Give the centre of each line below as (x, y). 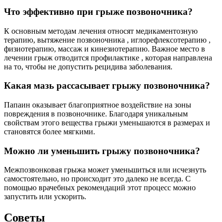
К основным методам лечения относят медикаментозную (101, 31)
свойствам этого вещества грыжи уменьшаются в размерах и (107, 123)
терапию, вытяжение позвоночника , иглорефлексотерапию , (107, 40)
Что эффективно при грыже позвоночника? (98, 11)
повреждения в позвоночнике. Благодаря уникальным (96, 114)
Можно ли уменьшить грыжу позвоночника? (102, 151)
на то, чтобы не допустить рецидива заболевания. (88, 66)
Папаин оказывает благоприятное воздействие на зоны (98, 105)
